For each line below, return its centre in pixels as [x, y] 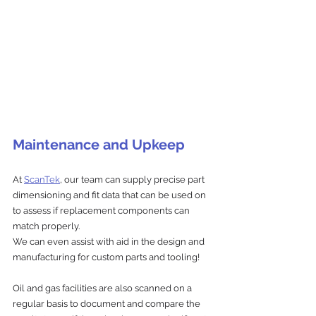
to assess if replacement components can [102, 210]
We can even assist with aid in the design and [110, 241]
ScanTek [42, 179]
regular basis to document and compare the [108, 303]
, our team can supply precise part [133, 179]
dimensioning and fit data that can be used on [110, 195]
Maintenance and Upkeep [99, 144]
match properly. [46, 226]
